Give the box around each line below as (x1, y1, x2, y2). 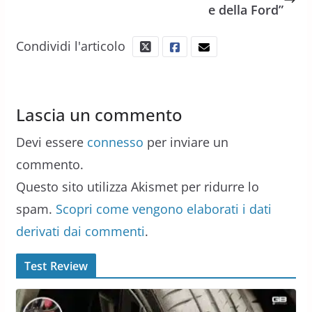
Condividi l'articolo (15, 37, 125, 54)
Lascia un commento (15, 102, 182, 126)
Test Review (24, 258, 88, 274)
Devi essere (15, 133, 87, 150)
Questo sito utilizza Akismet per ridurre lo (15, 178, 259, 195)
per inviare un (143, 133, 228, 150)
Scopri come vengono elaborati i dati (55, 200, 272, 217)
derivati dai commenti (15, 222, 145, 240)
